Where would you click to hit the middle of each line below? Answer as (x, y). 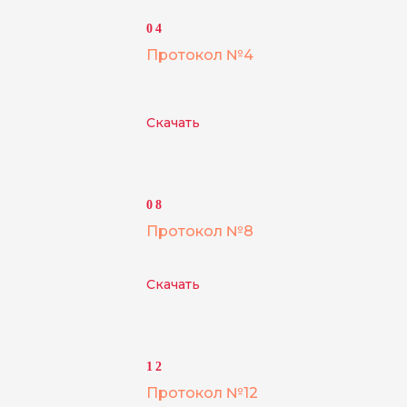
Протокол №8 (200, 231)
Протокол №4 (200, 55)
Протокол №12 (202, 393)
